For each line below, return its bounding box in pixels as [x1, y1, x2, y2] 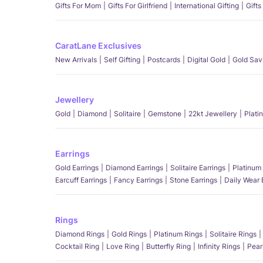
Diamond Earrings [106, 163, 163, 172]
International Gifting [174, 1, 239, 10]
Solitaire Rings [210, 230, 257, 238]
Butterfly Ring [146, 242, 191, 251]
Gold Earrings [55, 163, 99, 172]
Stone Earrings [170, 176, 217, 184]
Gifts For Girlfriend [108, 1, 167, 10]
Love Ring [106, 242, 139, 251]
